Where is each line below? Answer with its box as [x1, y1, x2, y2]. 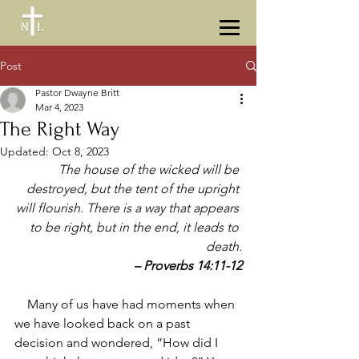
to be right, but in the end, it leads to [30, 220, 242, 235]
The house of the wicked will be [58, 162, 242, 177]
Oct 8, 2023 [52, 144, 109, 159]
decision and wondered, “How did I [14, 335, 221, 350]
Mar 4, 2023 [35, 101, 83, 113]
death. [206, 239, 242, 254]
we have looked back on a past [14, 316, 193, 331]
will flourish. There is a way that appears [16, 200, 242, 216]
